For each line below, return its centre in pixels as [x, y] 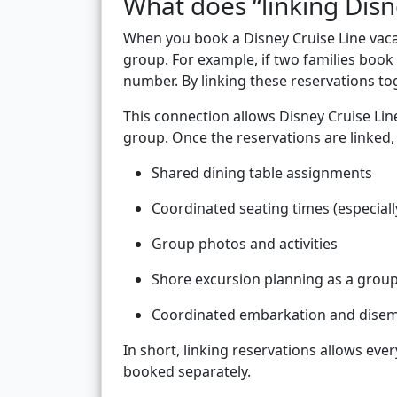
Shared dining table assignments [262, 173]
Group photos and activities [245, 244]
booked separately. [187, 372]
